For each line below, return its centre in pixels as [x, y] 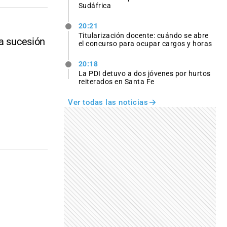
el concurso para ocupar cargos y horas [145, 43]
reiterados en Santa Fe [116, 82]
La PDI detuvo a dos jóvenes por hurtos [144, 74]
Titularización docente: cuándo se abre [143, 35]
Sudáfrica [95, 5]
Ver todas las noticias [108, 103]
